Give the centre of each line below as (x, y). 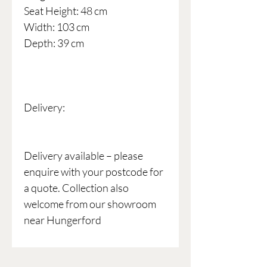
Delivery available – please (83, 156)
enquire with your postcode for (94, 172)
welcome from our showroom (90, 204)
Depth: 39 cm (54, 43)
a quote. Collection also (76, 188)
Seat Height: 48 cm (66, 11)
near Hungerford (63, 220)
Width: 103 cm (57, 27)
